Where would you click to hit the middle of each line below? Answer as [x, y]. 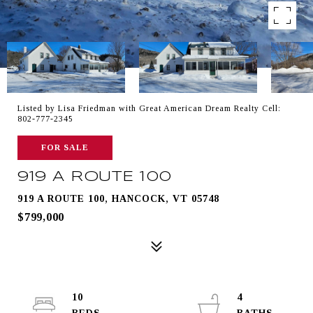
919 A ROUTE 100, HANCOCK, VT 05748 [118, 199]
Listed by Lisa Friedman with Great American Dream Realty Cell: [149, 108]
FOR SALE [65, 147]
